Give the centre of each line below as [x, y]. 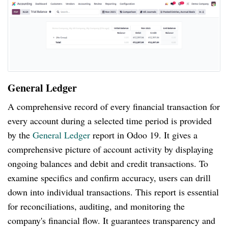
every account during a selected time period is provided [110, 121]
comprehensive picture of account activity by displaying [110, 149]
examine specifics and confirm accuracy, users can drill [109, 178]
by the [20, 135]
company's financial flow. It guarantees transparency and [111, 221]
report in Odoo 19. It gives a [144, 135]
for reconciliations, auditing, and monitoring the [96, 206]
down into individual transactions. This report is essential [113, 192]
